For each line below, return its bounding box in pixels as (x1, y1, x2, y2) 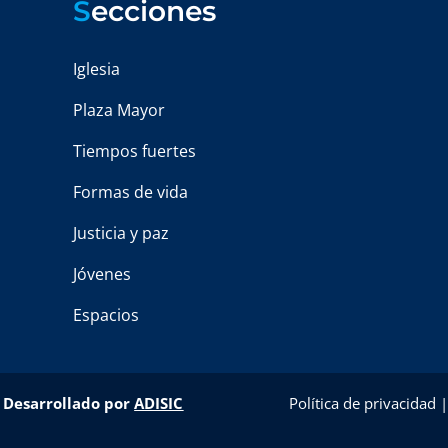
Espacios (73, 304, 140, 327)
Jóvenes (73, 263, 132, 286)
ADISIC (134, 393, 184, 414)
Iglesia (73, 58, 121, 81)
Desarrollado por (3, 393, 135, 414)
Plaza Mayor (73, 99, 166, 122)
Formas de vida (73, 181, 189, 204)
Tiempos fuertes (73, 140, 197, 163)
